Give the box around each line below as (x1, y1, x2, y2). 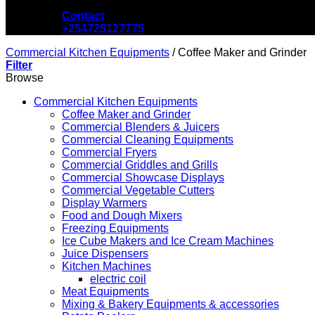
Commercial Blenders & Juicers (62, 121, 219, 134)
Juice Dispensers (62, 247, 148, 260)
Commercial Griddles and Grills (62, 159, 218, 172)
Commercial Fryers (62, 146, 157, 159)
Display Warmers (62, 197, 147, 210)
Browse (6, 72, 44, 84)
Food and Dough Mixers (62, 210, 182, 222)
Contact (62, 10, 104, 22)
